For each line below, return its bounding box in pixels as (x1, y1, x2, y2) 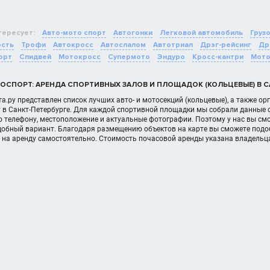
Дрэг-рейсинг (200, 40, 251, 49)
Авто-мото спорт (42, 28, 106, 37)
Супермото (108, 52, 150, 61)
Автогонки (113, 28, 152, 37)
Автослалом (101, 40, 146, 49)
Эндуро (157, 52, 185, 61)
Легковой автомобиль (160, 28, 243, 37)
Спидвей (19, 52, 51, 61)
